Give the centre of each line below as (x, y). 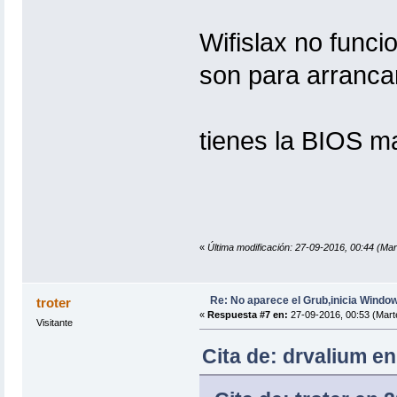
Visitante (54, 323)
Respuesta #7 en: (247, 315)
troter (54, 303)
